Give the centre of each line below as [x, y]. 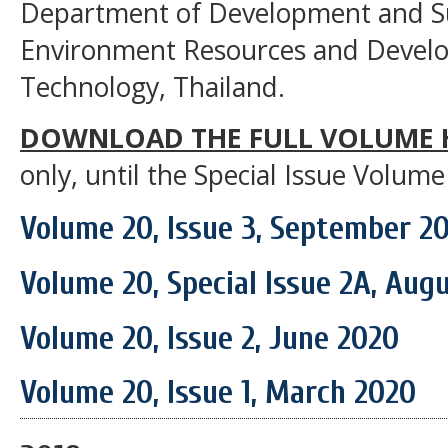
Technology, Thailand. [152, 87]
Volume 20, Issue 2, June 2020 [209, 338]
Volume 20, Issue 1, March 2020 [218, 393]
